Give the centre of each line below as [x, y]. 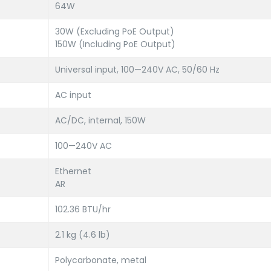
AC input [73, 95]
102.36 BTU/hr [83, 209]
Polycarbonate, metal [101, 260]
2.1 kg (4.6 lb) [83, 235]
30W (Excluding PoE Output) [115, 31]
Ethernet [73, 171]
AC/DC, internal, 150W [100, 120]
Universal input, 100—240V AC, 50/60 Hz [137, 70]
